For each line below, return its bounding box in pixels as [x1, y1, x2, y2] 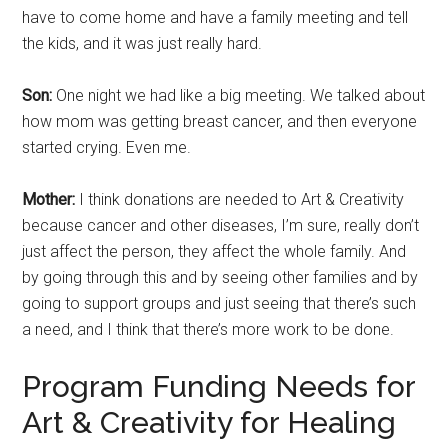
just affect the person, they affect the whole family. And [22, 242, 407, 261]
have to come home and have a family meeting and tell [22, 8, 409, 27]
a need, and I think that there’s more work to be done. [22, 320, 395, 339]
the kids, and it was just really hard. [22, 34, 263, 53]
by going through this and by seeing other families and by [22, 268, 419, 287]
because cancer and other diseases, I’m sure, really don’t [22, 216, 420, 235]
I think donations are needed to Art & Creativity [75, 190, 405, 209]
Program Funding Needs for [22, 369, 416, 404]
